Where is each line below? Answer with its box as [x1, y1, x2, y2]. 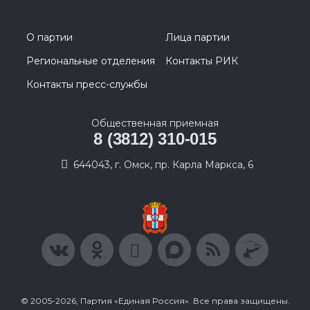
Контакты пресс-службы [26, 78, 147, 91]
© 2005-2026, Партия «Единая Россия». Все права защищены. [20, 295, 290, 307]
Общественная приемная [91, 117, 219, 130]
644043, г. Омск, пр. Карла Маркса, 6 [73, 158, 253, 172]
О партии [26, 31, 73, 44]
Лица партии [165, 31, 230, 44]
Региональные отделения [26, 55, 155, 68]
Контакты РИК [165, 55, 238, 68]
